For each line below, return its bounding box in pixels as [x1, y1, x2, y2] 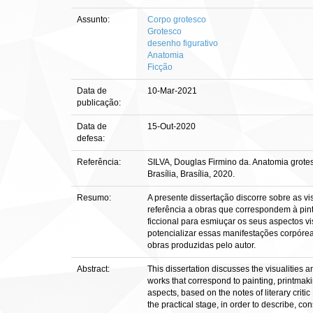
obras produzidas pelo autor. [147, 240, 256, 250]
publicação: [77, 98, 123, 108]
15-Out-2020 [147, 122, 196, 131]
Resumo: [77, 193, 113, 203]
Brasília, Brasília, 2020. [147, 169, 235, 179]
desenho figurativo [147, 38, 218, 48]
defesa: [77, 133, 107, 143]
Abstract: [77, 264, 112, 274]
